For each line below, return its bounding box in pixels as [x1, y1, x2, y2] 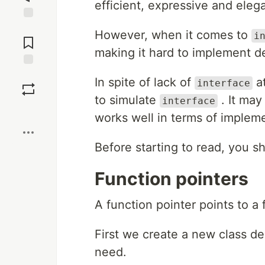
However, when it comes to [95, 28, 251, 42]
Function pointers [95, 168, 248, 189]
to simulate [95, 93, 160, 107]
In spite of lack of [95, 75, 195, 89]
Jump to [12, 22, 44, 33]
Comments [8, 33, 49, 43]
